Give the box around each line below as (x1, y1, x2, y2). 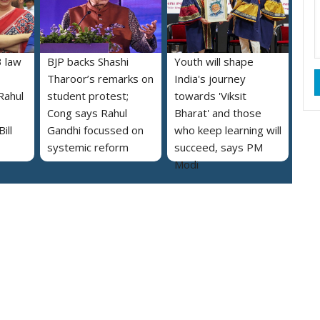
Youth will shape (174, 54, 254, 69)
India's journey (174, 71, 246, 86)
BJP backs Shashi (47, 54, 129, 69)
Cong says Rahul (47, 106, 127, 121)
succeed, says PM (174, 140, 263, 155)
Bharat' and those (174, 106, 261, 121)
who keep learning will (174, 123, 281, 138)
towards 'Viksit (174, 89, 246, 104)
